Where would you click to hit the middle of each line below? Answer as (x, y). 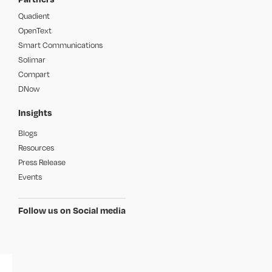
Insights (36, 112)
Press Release (42, 162)
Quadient (34, 16)
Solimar (32, 59)
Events (30, 177)
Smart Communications (61, 45)
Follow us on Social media (72, 210)
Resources (36, 148)
